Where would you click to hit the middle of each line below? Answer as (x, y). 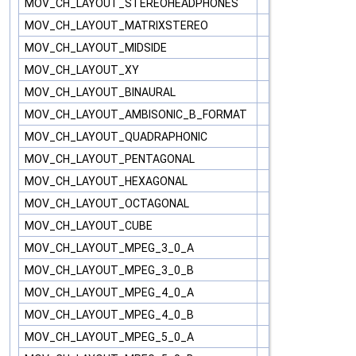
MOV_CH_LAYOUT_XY (83, 70)
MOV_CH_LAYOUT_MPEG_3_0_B (110, 271)
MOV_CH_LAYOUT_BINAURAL (101, 93)
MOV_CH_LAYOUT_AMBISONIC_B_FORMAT (137, 115)
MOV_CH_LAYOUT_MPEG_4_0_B (110, 315)
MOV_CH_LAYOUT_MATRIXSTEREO (118, 26)
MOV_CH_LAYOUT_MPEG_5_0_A (110, 337)
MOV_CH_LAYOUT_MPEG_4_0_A (110, 293)
